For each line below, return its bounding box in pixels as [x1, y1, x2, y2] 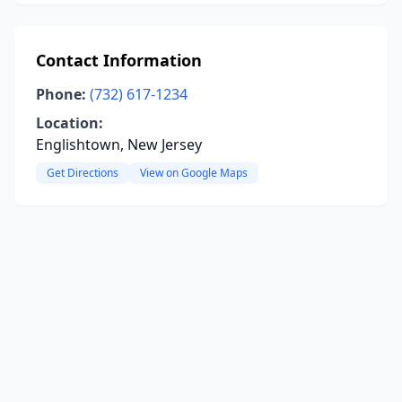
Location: [36, 113, 103, 133]
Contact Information [36, 49, 202, 71]
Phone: [36, 84, 86, 104]
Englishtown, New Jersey [36, 135, 202, 154]
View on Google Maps [140, 165, 248, 180]
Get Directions [47, 165, 118, 180]
